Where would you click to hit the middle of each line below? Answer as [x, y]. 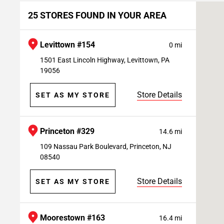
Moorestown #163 [72, 218]
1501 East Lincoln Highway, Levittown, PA [105, 60]
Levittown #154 [67, 45]
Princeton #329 [67, 131]
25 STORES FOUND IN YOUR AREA [97, 15]
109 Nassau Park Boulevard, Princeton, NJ [106, 146]
